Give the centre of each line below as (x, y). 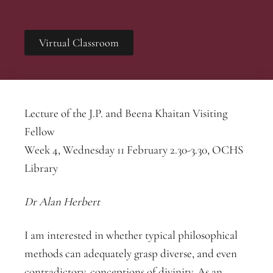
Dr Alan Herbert (62, 201)
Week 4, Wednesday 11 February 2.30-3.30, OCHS (134, 150)
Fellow (40, 131)
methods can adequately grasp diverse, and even (131, 253)
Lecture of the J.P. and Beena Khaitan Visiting (126, 113)
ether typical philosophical (179, 235)
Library (41, 168)
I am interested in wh (72, 235)
